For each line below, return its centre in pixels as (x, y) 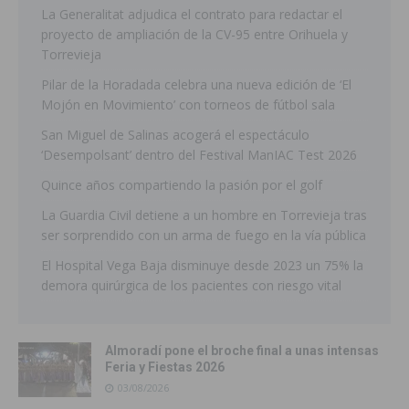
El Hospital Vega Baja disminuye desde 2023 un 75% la (202, 266)
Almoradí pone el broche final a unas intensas (242, 351)
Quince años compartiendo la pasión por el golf (182, 185)
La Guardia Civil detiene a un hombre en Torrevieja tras (204, 215)
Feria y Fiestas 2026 (165, 367)
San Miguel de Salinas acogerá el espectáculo (175, 135)
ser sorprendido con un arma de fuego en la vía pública (204, 236)
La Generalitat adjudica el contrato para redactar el (192, 15)
